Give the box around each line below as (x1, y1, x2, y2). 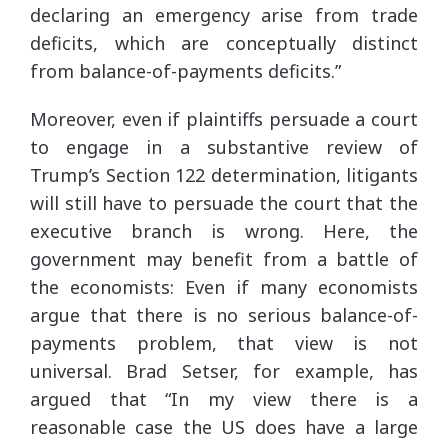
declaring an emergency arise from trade (30, 2, 418, 27)
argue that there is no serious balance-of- (30, 302, 418, 327)
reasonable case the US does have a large (30, 414, 418, 439)
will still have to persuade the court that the (30, 190, 418, 215)
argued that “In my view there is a (30, 386, 418, 411)
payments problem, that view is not (30, 330, 418, 355)
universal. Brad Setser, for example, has (30, 358, 418, 383)
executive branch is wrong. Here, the (30, 218, 418, 243)
